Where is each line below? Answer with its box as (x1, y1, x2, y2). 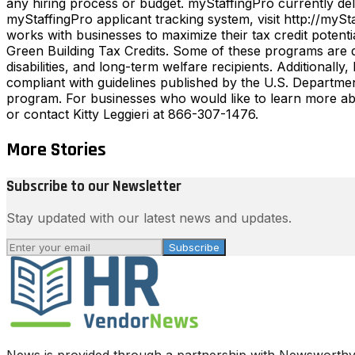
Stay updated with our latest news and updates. (6, 210, 292, 227)
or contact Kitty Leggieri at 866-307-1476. (6, 105, 258, 122)
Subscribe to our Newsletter (6, 177, 181, 196)
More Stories (6, 137, 106, 162)
